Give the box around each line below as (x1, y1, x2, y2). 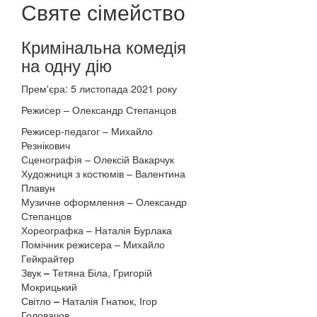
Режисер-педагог (21, 124, 103, 138)
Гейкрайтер (21, 251, 74, 265)
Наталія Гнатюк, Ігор (59, 294, 157, 308)
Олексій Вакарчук (91, 152, 174, 166)
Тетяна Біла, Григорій (50, 265, 152, 279)
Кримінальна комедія (21, 34, 186, 59)
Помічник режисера (21, 237, 115, 251)
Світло (21, 294, 51, 308)
